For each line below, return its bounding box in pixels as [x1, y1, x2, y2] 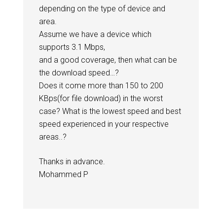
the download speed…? [38, 68, 119, 77]
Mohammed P [38, 169, 88, 179]
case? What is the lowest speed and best [38, 106, 181, 116]
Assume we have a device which [38, 29, 151, 39]
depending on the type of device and [38, 3, 165, 13]
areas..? [38, 132, 67, 142]
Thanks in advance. [38, 156, 105, 166]
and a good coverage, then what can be [38, 55, 177, 65]
